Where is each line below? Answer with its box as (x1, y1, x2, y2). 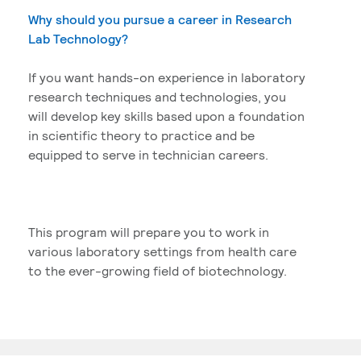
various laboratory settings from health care (28, 243, 297, 259)
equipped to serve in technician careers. (28, 147, 268, 162)
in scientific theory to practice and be (28, 127, 255, 143)
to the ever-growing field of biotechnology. (28, 263, 287, 278)
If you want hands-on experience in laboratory (28, 69, 305, 85)
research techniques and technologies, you (28, 89, 286, 104)
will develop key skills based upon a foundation (28, 108, 305, 123)
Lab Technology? (28, 31, 128, 46)
